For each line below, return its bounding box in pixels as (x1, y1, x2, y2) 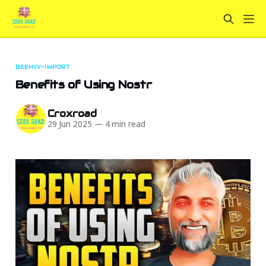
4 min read (102, 119, 145, 130)
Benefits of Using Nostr (15, 77, 152, 91)
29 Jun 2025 (47, 119, 92, 130)
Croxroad (47, 107, 97, 121)
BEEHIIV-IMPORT (15, 63, 70, 71)
